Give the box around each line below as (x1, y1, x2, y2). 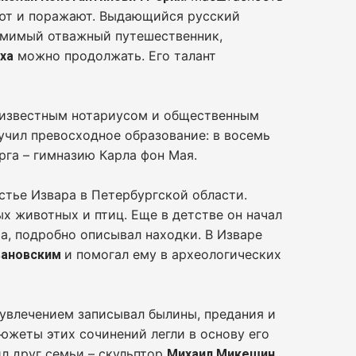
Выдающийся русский (95, 8, 241, 24)
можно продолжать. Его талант (14, 48, 217, 64)
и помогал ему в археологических (64, 246, 282, 262)
